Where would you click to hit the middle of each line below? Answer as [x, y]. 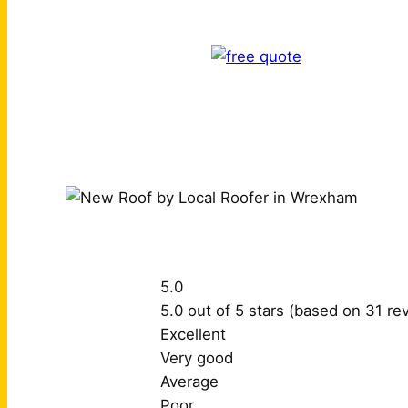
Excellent [193, 334]
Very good [197, 357]
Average [189, 381]
